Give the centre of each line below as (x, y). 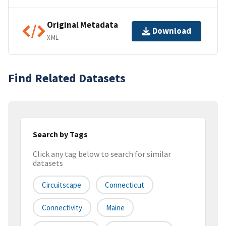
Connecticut (125, 185)
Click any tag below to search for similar (102, 154)
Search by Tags (60, 134)
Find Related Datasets (67, 78)
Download (172, 31)
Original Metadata (82, 25)
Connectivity (62, 208)
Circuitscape (62, 185)
